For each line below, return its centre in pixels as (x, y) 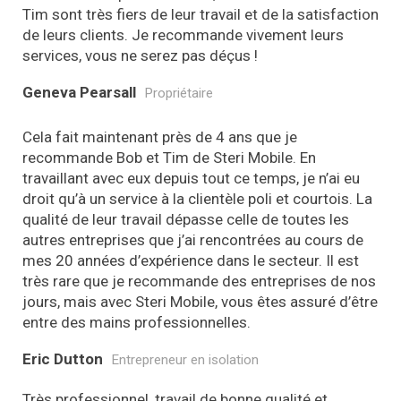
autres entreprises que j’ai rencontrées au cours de (193, 240)
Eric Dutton (63, 359)
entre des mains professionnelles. (137, 322)
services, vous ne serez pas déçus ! (140, 55)
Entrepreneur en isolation (184, 360)
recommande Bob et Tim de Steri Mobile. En (169, 158)
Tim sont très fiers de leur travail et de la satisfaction (200, 14)
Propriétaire (178, 93)
